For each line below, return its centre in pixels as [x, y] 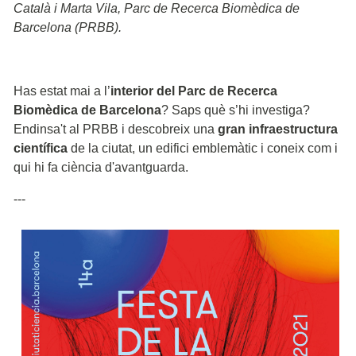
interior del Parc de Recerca [194, 91]
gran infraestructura [278, 129]
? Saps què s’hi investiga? [236, 110]
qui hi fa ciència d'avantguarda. [101, 167]
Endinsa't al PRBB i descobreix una [116, 129]
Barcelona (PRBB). [68, 27]
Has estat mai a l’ [62, 91]
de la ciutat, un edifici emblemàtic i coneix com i [203, 148]
